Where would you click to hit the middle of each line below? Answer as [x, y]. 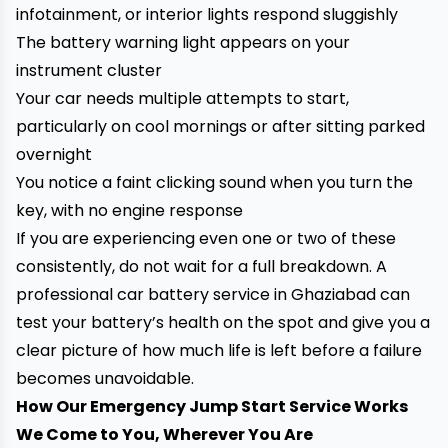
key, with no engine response [129, 210]
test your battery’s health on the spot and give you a [223, 322]
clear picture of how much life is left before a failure [219, 350]
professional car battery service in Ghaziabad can [213, 294]
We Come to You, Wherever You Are [164, 434]
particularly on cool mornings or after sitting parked [220, 126]
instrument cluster [89, 70]
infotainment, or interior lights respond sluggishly [207, 14]
